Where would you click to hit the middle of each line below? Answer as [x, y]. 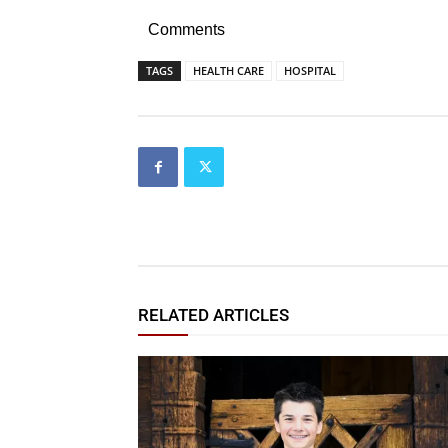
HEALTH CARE [228, 71]
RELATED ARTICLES [213, 315]
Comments [186, 30]
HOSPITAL [310, 71]
